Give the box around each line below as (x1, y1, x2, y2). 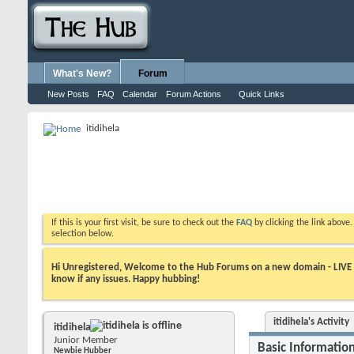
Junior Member (54, 334, 118, 345)
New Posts (47, 89, 89, 99)
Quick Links (239, 89, 284, 99)
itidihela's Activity (273, 316, 349, 327)
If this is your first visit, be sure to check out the (51, 218, 236, 228)
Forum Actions (166, 89, 221, 99)
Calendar (122, 89, 157, 99)
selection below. (51, 229, 114, 239)
